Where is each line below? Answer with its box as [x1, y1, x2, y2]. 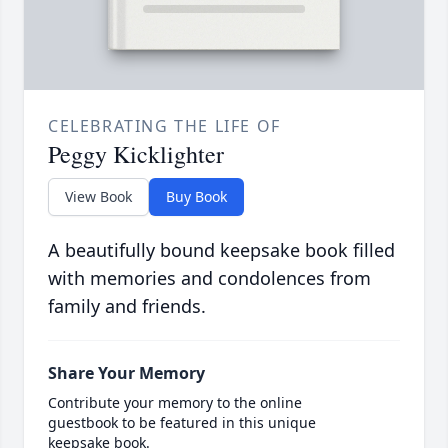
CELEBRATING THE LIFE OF [48, 115, 281, 138]
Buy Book [166, 187, 227, 207]
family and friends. [48, 294, 206, 319]
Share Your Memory [48, 362, 205, 385]
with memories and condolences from [48, 266, 371, 291]
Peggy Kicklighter [48, 138, 224, 171]
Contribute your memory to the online [48, 393, 302, 413]
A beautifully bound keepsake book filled [48, 238, 395, 263]
